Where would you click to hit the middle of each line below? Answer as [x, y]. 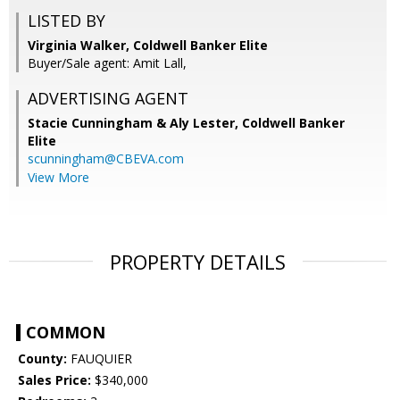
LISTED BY [67, 21]
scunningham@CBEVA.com [106, 159]
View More [58, 178]
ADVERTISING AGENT [108, 99]
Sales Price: [54, 380]
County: [42, 359]
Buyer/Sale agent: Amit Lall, [107, 63]
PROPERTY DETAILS [198, 262]
